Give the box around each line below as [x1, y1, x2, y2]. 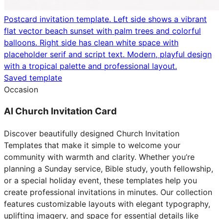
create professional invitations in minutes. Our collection [4, 187, 212, 197]
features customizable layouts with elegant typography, [4, 198, 210, 209]
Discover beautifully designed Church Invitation [4, 128, 179, 138]
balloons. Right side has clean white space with [4, 38, 178, 48]
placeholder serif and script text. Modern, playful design [4, 49, 212, 60]
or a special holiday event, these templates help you [4, 175, 197, 185]
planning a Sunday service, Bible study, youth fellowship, [4, 163, 213, 174]
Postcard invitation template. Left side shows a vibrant [4, 14, 207, 24]
